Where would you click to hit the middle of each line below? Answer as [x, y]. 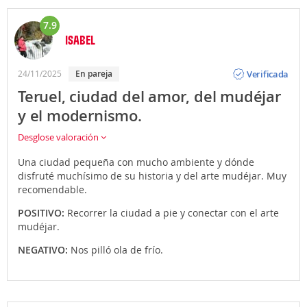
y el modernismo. [80, 116]
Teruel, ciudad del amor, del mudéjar [149, 97]
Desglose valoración [59, 137]
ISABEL [80, 40]
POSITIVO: [42, 213]
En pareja [96, 74]
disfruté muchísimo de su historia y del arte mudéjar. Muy [152, 176]
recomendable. [52, 190]
